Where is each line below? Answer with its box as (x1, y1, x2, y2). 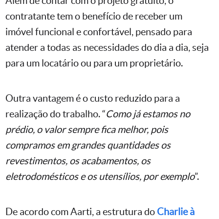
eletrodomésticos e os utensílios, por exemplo (5, 171, 195, 182)
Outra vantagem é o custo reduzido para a (5, 92, 180, 104)
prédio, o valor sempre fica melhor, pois (5, 124, 168, 135)
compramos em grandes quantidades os (5, 139, 171, 151)
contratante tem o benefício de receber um (5, 10, 182, 22)
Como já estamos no (106, 108, 190, 119)
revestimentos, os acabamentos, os (5, 155, 151, 166)
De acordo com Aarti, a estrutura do (5, 206, 157, 217)
